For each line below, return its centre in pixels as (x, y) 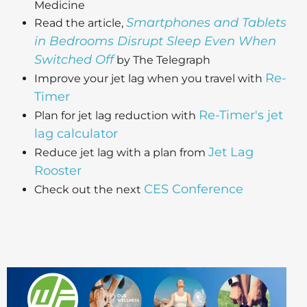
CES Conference (194, 189)
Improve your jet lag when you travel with (150, 79)
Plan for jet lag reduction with (116, 116)
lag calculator (76, 134)
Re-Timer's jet (241, 115)
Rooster (58, 171)
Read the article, (80, 23)
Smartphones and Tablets (206, 23)
